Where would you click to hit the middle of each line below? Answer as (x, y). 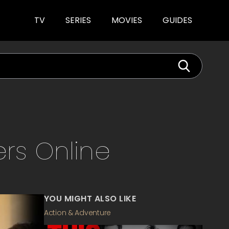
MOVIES (127, 20)
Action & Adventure (77, 213)
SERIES (78, 20)
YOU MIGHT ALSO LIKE (90, 199)
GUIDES (177, 20)
